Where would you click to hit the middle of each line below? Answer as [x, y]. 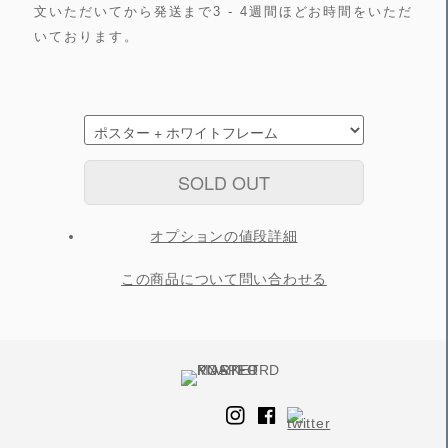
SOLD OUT [224, 181]
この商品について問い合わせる [224, 278]
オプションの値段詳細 [224, 235]
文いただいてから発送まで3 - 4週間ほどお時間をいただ [223, 11]
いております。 [86, 36]
